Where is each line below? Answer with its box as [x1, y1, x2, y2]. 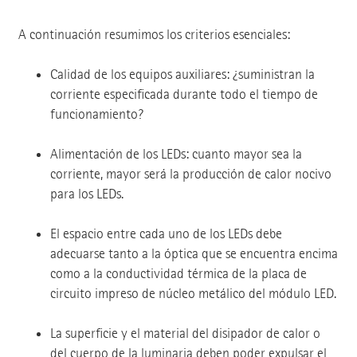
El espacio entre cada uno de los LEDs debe [49, 226, 282, 243]
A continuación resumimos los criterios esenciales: [18, 26, 290, 44]
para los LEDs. [49, 186, 124, 203]
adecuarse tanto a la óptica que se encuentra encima [49, 245, 338, 263]
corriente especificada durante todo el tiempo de [49, 86, 318, 104]
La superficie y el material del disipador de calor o [49, 325, 320, 343]
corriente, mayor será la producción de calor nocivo [49, 166, 331, 183]
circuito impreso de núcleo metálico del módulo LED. [49, 285, 336, 303]
